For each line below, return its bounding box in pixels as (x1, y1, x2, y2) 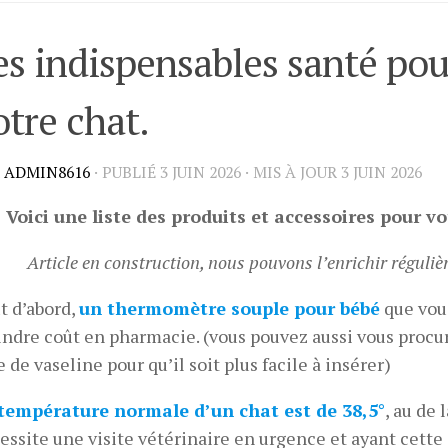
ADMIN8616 (3, 162, 90, 184)
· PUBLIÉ (93, 162, 160, 184)
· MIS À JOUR (240, 162, 341, 184)
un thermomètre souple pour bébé (78, 296, 380, 321)
